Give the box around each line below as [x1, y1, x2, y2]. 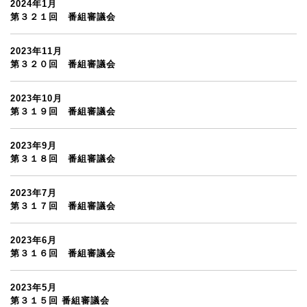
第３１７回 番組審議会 [10, 201, 116, 211]
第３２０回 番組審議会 [10, 59, 116, 69]
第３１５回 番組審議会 [10, 295, 110, 306]
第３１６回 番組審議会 [10, 248, 116, 258]
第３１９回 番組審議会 [10, 106, 116, 116]
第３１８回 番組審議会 [10, 153, 116, 164]
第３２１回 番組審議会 [10, 12, 116, 22]
